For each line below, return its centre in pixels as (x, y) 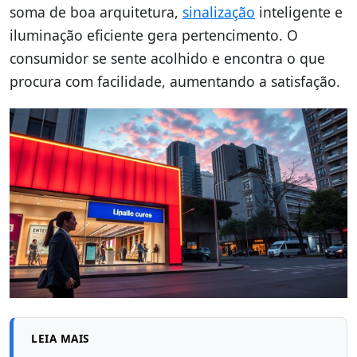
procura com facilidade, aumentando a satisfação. (175, 81)
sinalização (219, 12)
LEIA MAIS (60, 339)
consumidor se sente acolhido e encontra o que (167, 58)
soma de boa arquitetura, (96, 12)
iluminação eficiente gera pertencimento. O (154, 35)
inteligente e (299, 12)
